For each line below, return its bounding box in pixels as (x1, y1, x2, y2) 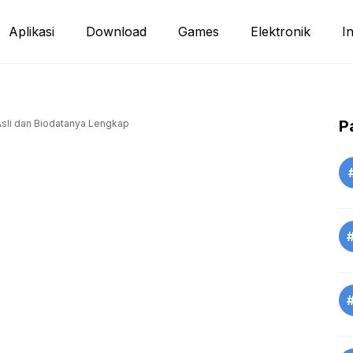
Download (86, 24, 147, 39)
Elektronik (251, 24, 310, 39)
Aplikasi (9, 24, 54, 39)
